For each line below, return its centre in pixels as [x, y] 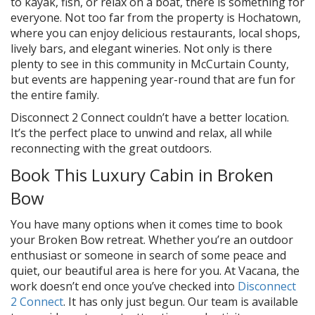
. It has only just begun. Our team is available [181, 302]
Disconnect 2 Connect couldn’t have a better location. [150, 117]
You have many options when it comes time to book [147, 224]
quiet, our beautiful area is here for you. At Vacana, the [155, 271]
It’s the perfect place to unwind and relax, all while [141, 133]
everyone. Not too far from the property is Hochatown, [156, 18]
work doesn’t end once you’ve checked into [124, 286]
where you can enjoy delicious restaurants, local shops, [155, 33]
